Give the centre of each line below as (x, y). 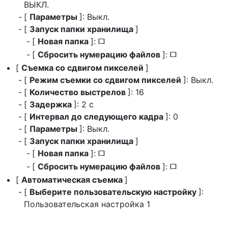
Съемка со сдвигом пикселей (83, 68)
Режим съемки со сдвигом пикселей (106, 80)
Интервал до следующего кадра (97, 117)
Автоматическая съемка (73, 180)
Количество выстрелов (79, 92)
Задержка (52, 104)
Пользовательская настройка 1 (87, 204)
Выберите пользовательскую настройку (114, 192)
